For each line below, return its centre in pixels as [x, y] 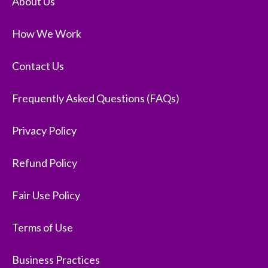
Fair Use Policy [46, 195]
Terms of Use [42, 228]
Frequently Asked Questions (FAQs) [96, 98]
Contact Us [38, 66]
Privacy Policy [44, 131]
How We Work [47, 34]
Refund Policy [45, 163]
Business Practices [56, 260]
